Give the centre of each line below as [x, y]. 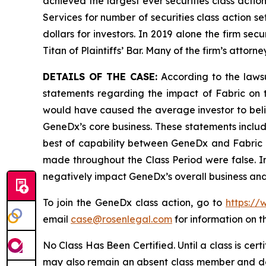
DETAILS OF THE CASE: [102, 76]
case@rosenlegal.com [121, 219]
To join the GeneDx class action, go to [134, 202]
